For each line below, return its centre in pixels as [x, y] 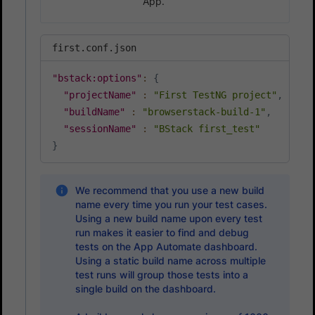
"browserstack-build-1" [204, 111]
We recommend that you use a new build [169, 190]
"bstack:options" [97, 78]
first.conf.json [94, 47]
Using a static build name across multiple [170, 260]
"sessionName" [100, 128]
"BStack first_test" [207, 128]
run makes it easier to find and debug [162, 232]
